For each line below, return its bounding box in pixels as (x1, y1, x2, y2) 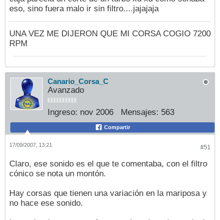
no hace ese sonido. (9, 198, 83, 208)
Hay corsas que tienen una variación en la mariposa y (9, 189, 207, 198)
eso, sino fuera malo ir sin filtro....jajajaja (9, 4, 159, 14)
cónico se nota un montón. (9, 169, 106, 179)
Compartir (103, 124, 130, 131)
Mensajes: (121, 108, 159, 117)
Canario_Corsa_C (48, 78, 109, 86)
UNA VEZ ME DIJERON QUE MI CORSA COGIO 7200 (9, 29, 211, 39)
